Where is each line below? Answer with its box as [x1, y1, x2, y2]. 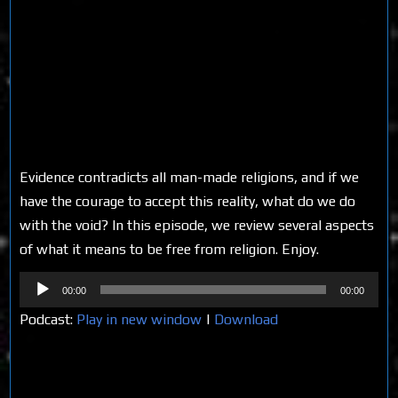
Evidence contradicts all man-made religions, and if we [20, 168, 360, 186]
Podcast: [20, 310, 77, 328]
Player [19, 298, 58, 315]
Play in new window [76, 310, 203, 328]
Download [214, 310, 279, 328]
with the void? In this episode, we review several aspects [20, 216, 375, 234]
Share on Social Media [20, 360, 192, 382]
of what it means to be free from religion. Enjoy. [20, 240, 320, 258]
